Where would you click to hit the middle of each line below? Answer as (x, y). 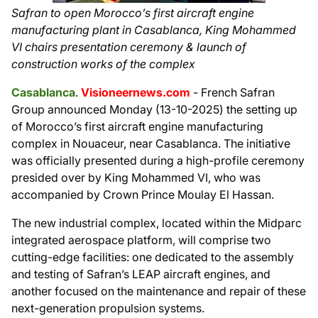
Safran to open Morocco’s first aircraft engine (133, 12)
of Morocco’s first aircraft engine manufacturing (137, 126)
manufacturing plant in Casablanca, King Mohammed (154, 29)
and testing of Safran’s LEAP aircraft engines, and (141, 274)
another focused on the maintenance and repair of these (159, 291)
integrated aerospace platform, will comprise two (141, 240)
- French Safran (232, 92)
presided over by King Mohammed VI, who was (136, 177)
